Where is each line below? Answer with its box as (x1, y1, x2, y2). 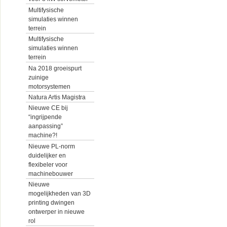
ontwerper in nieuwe (28, 208, 85, 216)
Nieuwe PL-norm (28, 142, 75, 150)
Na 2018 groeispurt (28, 64, 82, 72)
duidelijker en (28, 152, 66, 159)
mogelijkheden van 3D (28, 190, 91, 198)
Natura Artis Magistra (28, 93, 86, 101)
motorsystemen (28, 83, 70, 90)
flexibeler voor (28, 161, 67, 168)
